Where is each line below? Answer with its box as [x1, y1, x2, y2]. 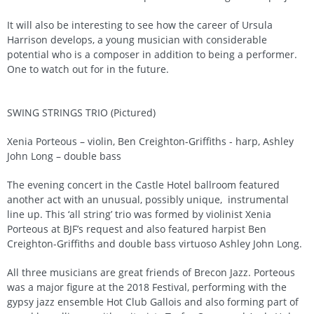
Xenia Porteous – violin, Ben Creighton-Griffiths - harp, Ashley [7, 135, 294, 149]
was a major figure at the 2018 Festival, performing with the [7, 280, 287, 294]
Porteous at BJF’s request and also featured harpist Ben [7, 222, 266, 236]
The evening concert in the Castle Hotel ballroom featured [7, 178, 280, 192]
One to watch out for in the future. [7, 62, 169, 76]
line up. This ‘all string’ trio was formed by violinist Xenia [7, 207, 271, 221]
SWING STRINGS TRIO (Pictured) [7, 106, 156, 120]
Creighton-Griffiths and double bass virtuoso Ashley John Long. [7, 237, 302, 251]
